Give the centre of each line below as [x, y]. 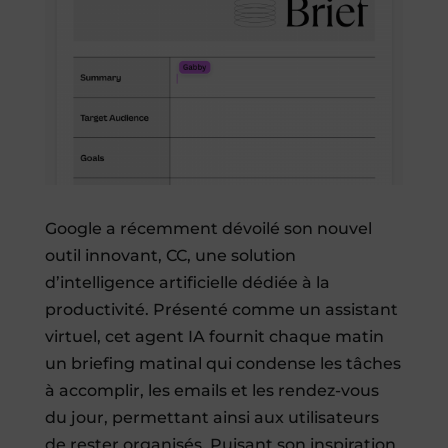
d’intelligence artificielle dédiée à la [187, 282]
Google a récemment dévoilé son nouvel [208, 228]
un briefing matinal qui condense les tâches [222, 363]
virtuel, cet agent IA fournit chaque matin [214, 336]
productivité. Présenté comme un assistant [221, 309]
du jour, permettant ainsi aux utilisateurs [211, 417]
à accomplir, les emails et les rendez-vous [211, 390]
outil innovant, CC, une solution [170, 255]
